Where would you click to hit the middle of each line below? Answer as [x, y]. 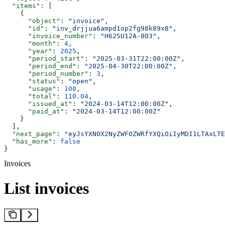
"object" [32, 21]
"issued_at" [38, 104]
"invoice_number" [48, 36]
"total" [30, 96]
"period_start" [44, 59]
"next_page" [30, 134]
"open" [80, 81]
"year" [28, 51]
